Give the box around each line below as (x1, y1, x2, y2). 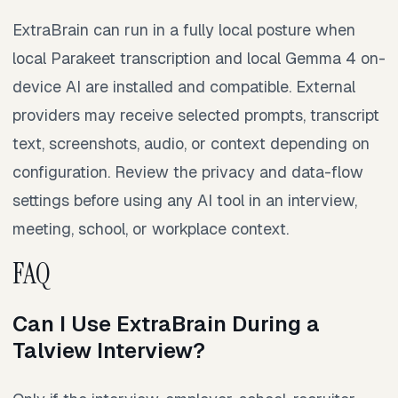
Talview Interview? (12, 337, 205, 365)
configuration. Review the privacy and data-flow (12, 161, 363, 182)
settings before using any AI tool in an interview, (12, 189, 357, 211)
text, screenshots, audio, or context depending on (12, 132, 370, 154)
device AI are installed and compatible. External (12, 76, 355, 97)
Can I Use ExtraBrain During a (12, 310, 320, 338)
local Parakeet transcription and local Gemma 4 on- (12, 47, 386, 68)
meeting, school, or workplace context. (12, 218, 289, 239)
